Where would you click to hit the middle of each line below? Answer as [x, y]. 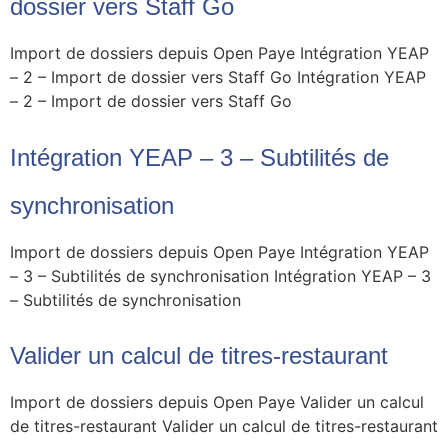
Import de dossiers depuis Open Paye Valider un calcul [217, 402]
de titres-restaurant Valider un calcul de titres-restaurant [224, 426]
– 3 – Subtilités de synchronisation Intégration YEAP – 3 [220, 275]
